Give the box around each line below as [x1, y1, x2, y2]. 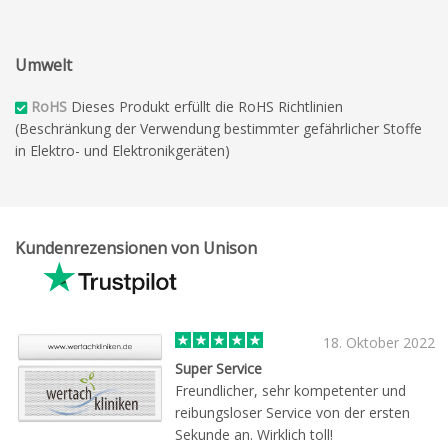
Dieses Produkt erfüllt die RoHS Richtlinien [67, 96, 343, 116]
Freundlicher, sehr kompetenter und [175, 381, 406, 401]
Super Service [175, 359, 262, 379]
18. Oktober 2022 [323, 333, 435, 353]
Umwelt [15, 53, 72, 76]
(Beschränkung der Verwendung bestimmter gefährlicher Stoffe [15, 118, 422, 138]
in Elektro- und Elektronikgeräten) [15, 140, 230, 160]
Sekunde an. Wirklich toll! [175, 425, 333, 445]
